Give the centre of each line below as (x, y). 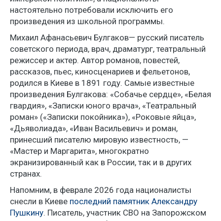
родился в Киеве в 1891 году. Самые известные (102, 83)
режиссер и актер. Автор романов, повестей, (95, 60)
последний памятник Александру (133, 201)
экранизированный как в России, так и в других (101, 162)
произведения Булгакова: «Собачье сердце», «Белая (110, 94)
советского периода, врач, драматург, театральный (108, 49)
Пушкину (27, 213)
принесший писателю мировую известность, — (99, 140)
